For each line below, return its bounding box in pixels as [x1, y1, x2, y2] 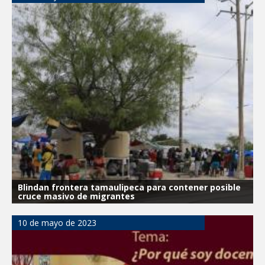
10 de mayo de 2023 [18, 216, 96, 228]
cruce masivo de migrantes [18, 190, 135, 202]
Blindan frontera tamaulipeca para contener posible [18, 181, 241, 193]
